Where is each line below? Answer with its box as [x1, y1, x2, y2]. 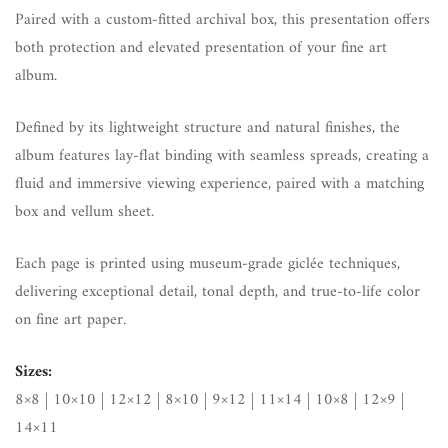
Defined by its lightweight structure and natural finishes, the [15, 120, 400, 137]
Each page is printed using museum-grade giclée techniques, [15, 256, 400, 273]
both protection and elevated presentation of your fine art [15, 40, 387, 57]
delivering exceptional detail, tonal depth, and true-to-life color [15, 284, 420, 301]
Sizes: [15, 364, 52, 381]
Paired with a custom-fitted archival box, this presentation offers [15, 12, 430, 29]
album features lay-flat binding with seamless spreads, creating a [15, 148, 429, 165]
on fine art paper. [15, 312, 126, 329]
